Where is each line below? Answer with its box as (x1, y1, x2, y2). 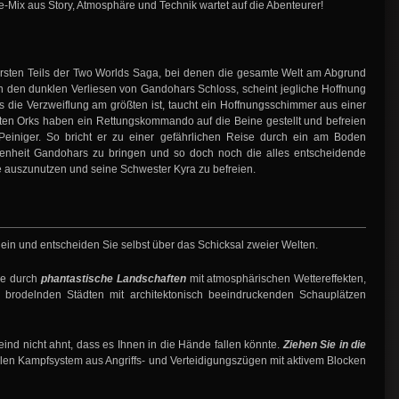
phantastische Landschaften (40, 273, 186, 286)
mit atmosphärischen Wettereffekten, (185, 273, 367, 286)
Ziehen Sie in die (282, 338, 367, 352)
